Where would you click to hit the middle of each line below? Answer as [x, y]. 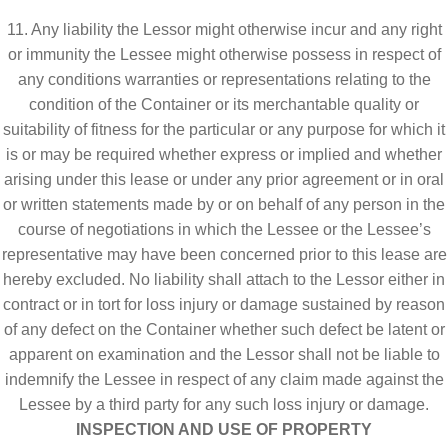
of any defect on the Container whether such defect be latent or [224, 329]
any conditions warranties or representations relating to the [224, 79]
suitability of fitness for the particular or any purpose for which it [224, 129]
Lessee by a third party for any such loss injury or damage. [224, 404]
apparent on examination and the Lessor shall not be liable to [224, 354]
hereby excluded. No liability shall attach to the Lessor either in [224, 279]
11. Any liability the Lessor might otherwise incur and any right [224, 29]
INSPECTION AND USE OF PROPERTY [224, 429]
